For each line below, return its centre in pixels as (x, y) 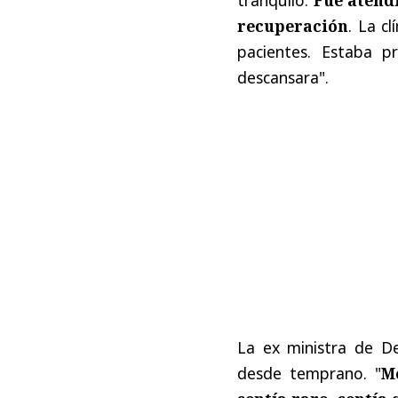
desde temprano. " (310, 373)
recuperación (293, 25)
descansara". (283, 77)
